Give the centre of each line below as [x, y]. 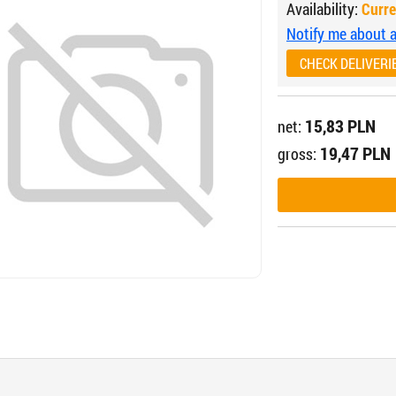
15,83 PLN [340, 126]
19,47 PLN [355, 153]
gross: [299, 154]
